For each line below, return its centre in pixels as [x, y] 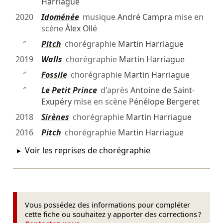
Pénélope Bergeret [164, 102]
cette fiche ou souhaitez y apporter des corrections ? [113, 215]
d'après [113, 90]
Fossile [54, 75]
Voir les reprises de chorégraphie [87, 151]
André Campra [145, 17]
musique [98, 17]
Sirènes [55, 117]
